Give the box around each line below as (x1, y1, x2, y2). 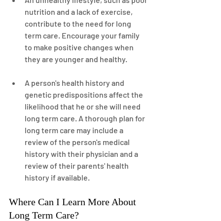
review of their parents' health (25, 161, 130, 170)
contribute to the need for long (25, 19, 133, 28)
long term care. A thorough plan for (25, 113, 147, 123)
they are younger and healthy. (25, 54, 127, 64)
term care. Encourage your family (25, 31, 141, 40)
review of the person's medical (25, 137, 131, 147)
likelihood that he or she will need (25, 102, 142, 111)
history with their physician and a (25, 149, 140, 158)
